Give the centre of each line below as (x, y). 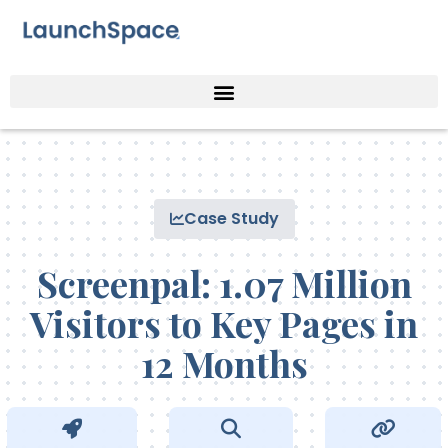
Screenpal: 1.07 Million (224, 283)
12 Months (224, 363)
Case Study (231, 219)
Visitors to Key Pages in (224, 323)
